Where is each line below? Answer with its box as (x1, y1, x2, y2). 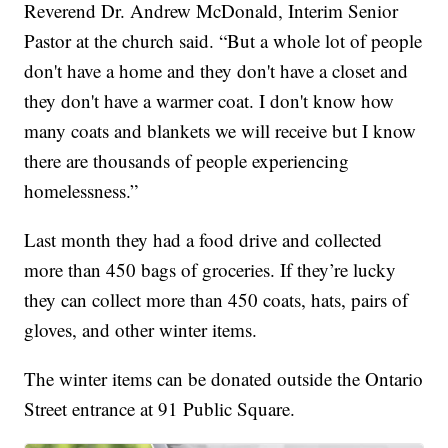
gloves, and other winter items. (24, 317, 258, 343)
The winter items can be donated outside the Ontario (24, 366, 424, 392)
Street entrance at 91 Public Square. (24, 396, 296, 422)
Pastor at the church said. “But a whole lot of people (24, 28, 423, 54)
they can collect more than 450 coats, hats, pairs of (24, 287, 409, 313)
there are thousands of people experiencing (24, 148, 350, 174)
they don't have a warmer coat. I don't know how (24, 88, 395, 114)
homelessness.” (24, 178, 139, 204)
